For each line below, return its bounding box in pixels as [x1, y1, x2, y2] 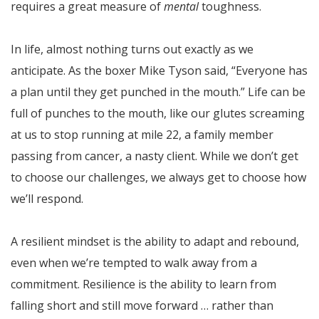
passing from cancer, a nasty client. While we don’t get [11, 147, 298, 164]
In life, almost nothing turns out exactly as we [11, 41, 253, 57]
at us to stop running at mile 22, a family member [11, 126, 273, 142]
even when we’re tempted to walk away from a [11, 254, 257, 271]
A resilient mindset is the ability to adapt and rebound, [11, 233, 299, 249]
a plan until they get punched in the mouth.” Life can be [11, 83, 305, 100]
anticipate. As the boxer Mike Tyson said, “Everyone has [11, 62, 308, 78]
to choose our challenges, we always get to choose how [11, 169, 306, 185]
